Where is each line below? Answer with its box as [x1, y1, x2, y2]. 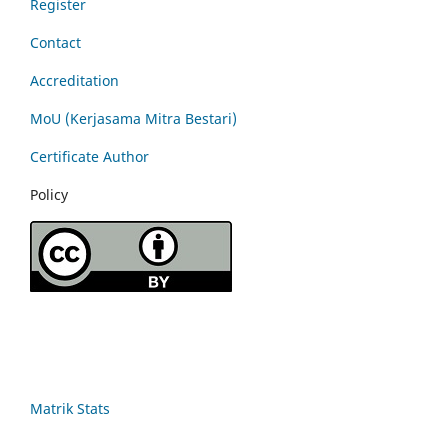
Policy [30, 184, 68, 204]
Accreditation [30, 70, 123, 90]
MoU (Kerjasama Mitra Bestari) [30, 108, 237, 128]
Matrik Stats [30, 398, 110, 418]
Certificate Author [30, 146, 149, 166]
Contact [30, 32, 81, 52]
